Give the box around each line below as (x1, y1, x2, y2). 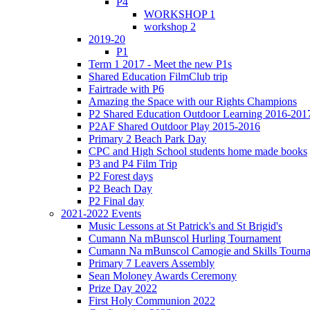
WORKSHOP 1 (144, 8, 215, 20)
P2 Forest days (89, 170, 153, 182)
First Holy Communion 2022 (89, 294, 215, 307)
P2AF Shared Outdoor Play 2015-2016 (89, 120, 260, 132)
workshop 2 (144, 20, 196, 33)
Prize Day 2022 (89, 282, 157, 294)
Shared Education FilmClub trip (89, 70, 228, 82)
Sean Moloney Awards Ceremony (89, 269, 237, 282)
